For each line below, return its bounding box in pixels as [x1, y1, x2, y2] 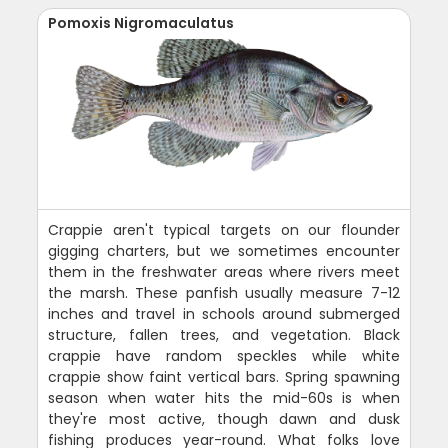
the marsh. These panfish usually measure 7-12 [48, 283, 400, 304]
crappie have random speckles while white [48, 346, 400, 367]
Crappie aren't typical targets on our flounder [48, 220, 400, 241]
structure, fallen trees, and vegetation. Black [48, 325, 400, 346]
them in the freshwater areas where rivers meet [48, 262, 400, 283]
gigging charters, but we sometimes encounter [48, 241, 400, 262]
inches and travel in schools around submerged [48, 304, 400, 325]
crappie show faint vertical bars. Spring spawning [48, 367, 400, 388]
